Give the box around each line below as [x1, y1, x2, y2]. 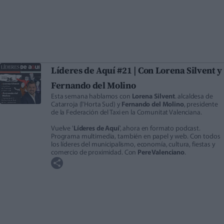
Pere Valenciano [137, 149, 184, 157]
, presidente [183, 101, 218, 109]
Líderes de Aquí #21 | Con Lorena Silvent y [51, 64, 222, 77]
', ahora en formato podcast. [119, 125, 200, 133]
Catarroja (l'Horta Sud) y [51, 101, 122, 109]
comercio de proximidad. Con [51, 149, 138, 157]
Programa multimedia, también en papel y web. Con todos [51, 133, 220, 141]
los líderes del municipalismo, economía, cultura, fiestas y [51, 141, 215, 149]
